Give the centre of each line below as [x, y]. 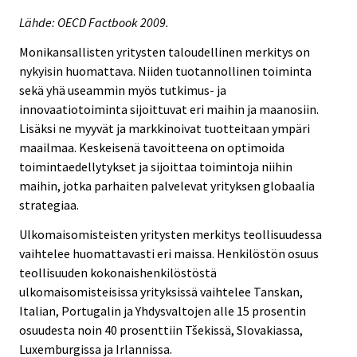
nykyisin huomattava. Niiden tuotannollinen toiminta [165, 71]
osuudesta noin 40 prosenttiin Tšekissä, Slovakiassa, [161, 330]
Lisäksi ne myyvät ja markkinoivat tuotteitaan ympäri [165, 128]
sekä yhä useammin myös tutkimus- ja [123, 90]
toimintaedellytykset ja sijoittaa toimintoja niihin [156, 166]
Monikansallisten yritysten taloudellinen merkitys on [165, 51]
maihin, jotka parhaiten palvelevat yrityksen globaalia [167, 185]
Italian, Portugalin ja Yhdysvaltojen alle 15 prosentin [163, 310]
